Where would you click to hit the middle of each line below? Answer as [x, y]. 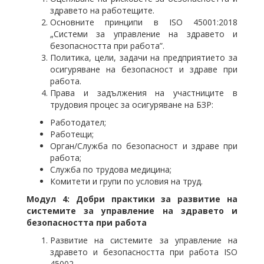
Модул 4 [47, 199]
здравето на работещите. [102, 10]
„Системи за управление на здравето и [144, 34]
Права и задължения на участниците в [144, 93]
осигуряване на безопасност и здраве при [144, 69]
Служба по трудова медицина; [111, 169]
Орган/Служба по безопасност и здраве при [144, 146]
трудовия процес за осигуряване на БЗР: [132, 105]
